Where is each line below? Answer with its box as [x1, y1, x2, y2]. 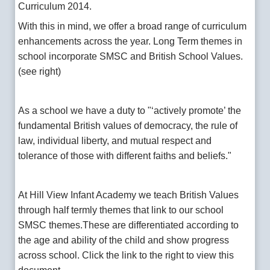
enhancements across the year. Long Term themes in [18, 36, 243, 46]
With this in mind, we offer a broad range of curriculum [18, 20, 247, 31]
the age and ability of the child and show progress [18, 234, 230, 245]
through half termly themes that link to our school [18, 204, 224, 215]
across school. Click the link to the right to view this [18, 250, 234, 260]
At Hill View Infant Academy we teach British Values [18, 189, 239, 200]
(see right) [18, 66, 61, 77]
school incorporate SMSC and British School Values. [18, 51, 243, 61]
